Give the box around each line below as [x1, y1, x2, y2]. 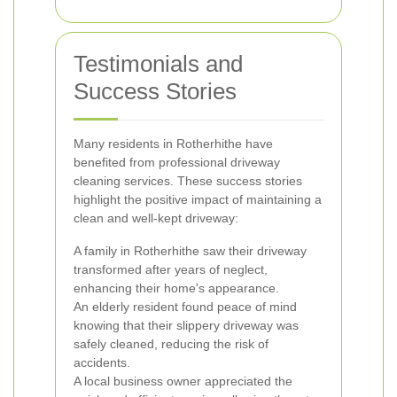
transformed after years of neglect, [74, 262, 268, 276]
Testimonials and [74, 51, 243, 77]
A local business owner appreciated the [74, 374, 292, 388]
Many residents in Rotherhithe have [74, 136, 273, 151]
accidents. [74, 355, 130, 370]
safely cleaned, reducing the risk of [74, 337, 269, 351]
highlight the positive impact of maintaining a [74, 192, 322, 206]
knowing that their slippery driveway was [74, 318, 299, 332]
